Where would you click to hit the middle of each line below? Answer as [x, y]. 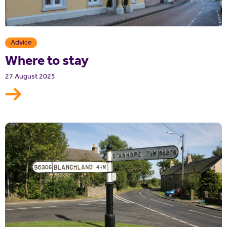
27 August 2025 [30, 76]
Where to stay [47, 60]
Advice [21, 43]
